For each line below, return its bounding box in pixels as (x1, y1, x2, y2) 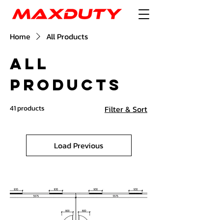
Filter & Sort (105, 103, 147, 115)
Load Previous (54, 139, 103, 151)
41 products (10, 103, 45, 113)
